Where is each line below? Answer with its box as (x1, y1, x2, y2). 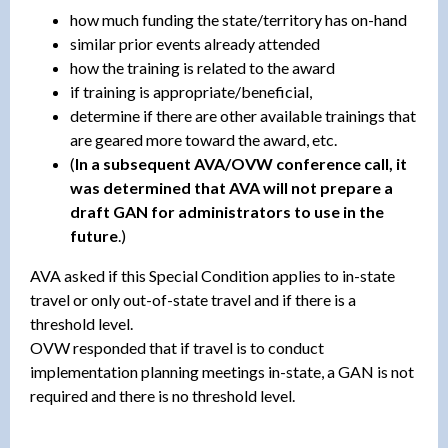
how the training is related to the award (70, 57, 335, 77)
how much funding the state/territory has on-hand (70, 9, 407, 29)
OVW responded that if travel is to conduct (30, 337, 324, 357)
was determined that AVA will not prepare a (70, 177, 393, 197)
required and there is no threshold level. (30, 385, 295, 405)
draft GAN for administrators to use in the (70, 201, 384, 221)
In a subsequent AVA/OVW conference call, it (75, 153, 407, 173)
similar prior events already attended (70, 33, 320, 53)
